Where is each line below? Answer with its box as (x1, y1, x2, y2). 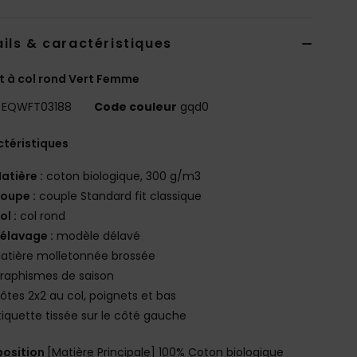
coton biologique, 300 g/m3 (43, 167, 202, 184)
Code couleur (94, 98, 178, 115)
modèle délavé (53, 227, 141, 244)
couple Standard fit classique (36, 187, 202, 204)
